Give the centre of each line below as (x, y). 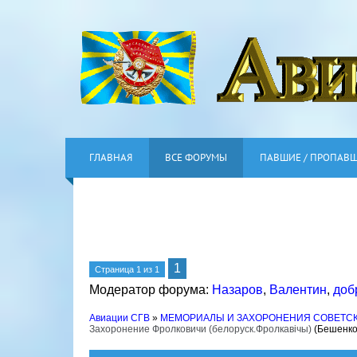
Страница (116, 269)
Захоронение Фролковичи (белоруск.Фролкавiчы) (200, 329)
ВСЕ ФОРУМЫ (196, 157)
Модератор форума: (151, 290)
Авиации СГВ (120, 318)
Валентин (298, 290)
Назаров (237, 290)
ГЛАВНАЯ (111, 157)
